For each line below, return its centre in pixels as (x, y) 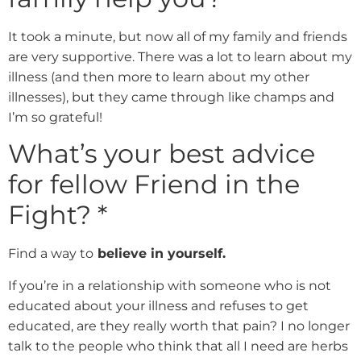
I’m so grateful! (55, 117)
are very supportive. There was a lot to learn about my (180, 56)
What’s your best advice (162, 154)
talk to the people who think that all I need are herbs (178, 346)
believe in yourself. (160, 254)
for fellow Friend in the (154, 185)
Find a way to (51, 254)
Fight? (53, 215)
